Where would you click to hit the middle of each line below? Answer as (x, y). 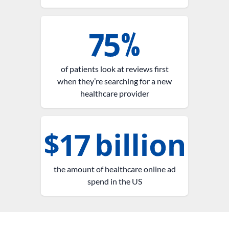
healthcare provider (114, 93)
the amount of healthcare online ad (114, 169)
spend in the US (114, 181)
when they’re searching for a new (114, 81)
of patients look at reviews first (114, 68)
